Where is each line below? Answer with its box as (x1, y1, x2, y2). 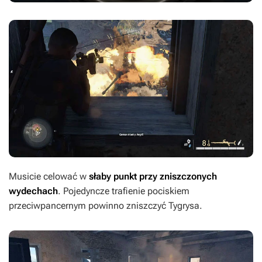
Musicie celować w (9, 171, 89, 182)
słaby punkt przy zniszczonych (89, 171, 217, 182)
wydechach (9, 185, 58, 197)
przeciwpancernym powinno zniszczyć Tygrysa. (9, 200, 202, 212)
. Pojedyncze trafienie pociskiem (58, 185, 189, 197)
